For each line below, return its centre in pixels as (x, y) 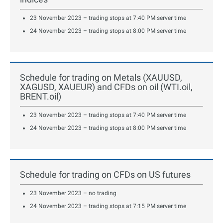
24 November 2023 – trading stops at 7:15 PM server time (108, 206)
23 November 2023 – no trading (73, 193)
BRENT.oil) (41, 97)
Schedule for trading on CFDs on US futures (105, 175)
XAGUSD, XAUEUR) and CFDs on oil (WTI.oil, (106, 87)
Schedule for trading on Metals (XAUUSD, (101, 78)
